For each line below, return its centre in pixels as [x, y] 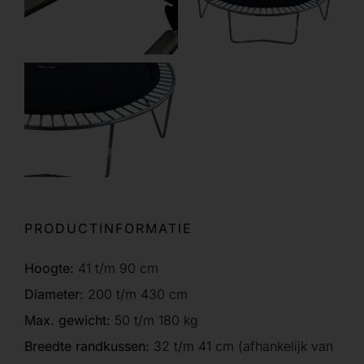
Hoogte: [51, 269]
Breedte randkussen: [87, 347]
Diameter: [54, 295]
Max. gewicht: [67, 321]
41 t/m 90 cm [118, 269]
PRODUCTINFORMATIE [108, 229]
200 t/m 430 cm [136, 295]
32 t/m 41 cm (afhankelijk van [241, 347]
